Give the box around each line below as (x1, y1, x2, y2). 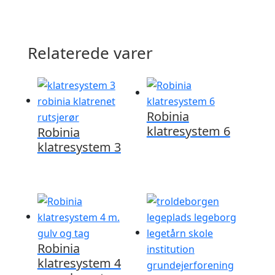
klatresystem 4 (37, 255, 121, 272)
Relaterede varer (27, 41, 153, 64)
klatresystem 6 (146, 122, 230, 139)
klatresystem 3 (37, 138, 121, 155)
